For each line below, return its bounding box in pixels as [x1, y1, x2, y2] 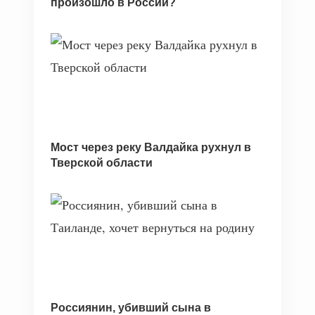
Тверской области [51, 157, 153, 169]
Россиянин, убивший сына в [51, 302, 211, 314]
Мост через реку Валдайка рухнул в [51, 141, 251, 153]
